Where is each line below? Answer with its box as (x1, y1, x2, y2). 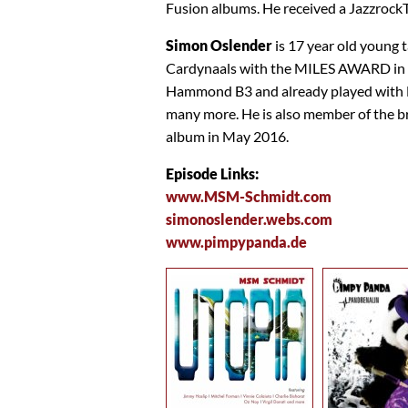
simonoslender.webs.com (166, 209, 332, 228)
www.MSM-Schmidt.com (166, 187, 331, 205)
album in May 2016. (166, 127, 289, 145)
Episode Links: (166, 164, 259, 182)
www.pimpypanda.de (166, 232, 307, 250)
